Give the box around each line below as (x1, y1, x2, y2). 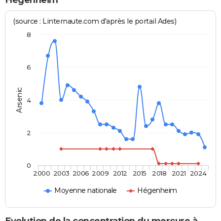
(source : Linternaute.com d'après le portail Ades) (13, 17, 177, 26)
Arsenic (15, 87, 24, 113)
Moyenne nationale (54, 186, 117, 195)
